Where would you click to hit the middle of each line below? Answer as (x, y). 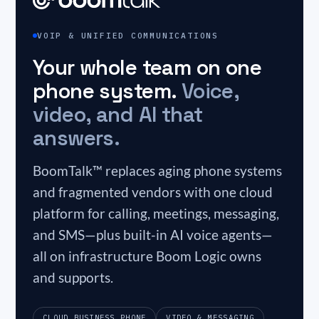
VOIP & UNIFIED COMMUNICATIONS (128, 35)
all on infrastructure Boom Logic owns (147, 256)
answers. (77, 138)
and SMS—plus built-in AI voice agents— (153, 235)
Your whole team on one (147, 67)
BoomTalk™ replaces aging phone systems (157, 171)
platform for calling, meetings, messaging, (156, 213)
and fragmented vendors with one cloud (153, 192)
